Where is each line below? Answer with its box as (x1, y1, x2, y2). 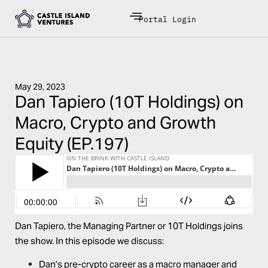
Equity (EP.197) (15, 133, 129, 154)
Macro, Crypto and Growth (15, 112, 216, 133)
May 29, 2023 (15, 81, 65, 92)
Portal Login (139, 13, 197, 24)
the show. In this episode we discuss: (15, 235, 164, 246)
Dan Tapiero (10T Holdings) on (15, 91, 243, 112)
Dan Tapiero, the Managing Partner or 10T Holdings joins (15, 220, 243, 232)
